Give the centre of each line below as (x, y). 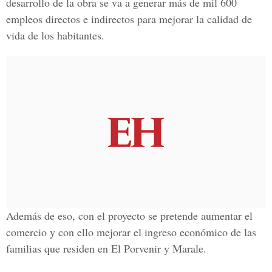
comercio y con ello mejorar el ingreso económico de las (131, 232)
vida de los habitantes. (55, 35)
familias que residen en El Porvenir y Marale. (106, 248)
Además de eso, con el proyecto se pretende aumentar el (129, 216)
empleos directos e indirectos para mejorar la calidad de (129, 19)
